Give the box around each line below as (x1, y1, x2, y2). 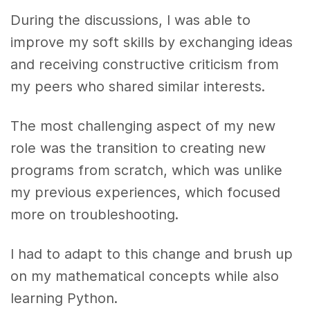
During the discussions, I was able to (10, 11, 251, 28)
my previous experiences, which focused (10, 183, 281, 201)
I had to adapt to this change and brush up (10, 245, 293, 262)
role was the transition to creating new (10, 139, 266, 156)
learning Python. (10, 289, 118, 307)
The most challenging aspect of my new (10, 117, 276, 134)
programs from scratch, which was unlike (10, 161, 283, 179)
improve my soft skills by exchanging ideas (10, 33, 293, 51)
